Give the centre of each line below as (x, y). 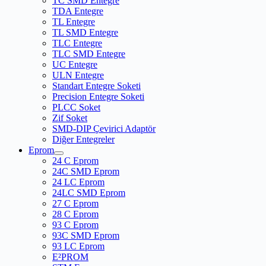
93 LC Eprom (78, 246)
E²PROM (70, 257)
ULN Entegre (78, 75)
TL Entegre (74, 22)
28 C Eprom (75, 214)
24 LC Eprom (78, 182)
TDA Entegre (78, 11)
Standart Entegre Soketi (96, 86)
